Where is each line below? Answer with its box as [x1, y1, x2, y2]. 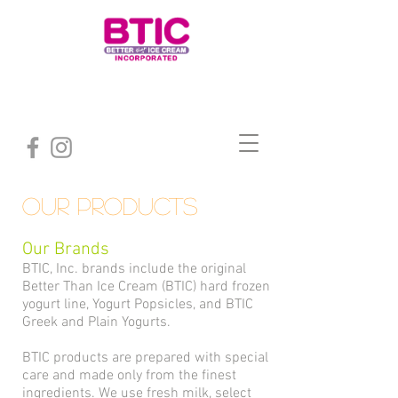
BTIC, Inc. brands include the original [22, 260, 246, 278]
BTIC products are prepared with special [22, 349, 268, 367]
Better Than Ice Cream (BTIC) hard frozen [22, 278, 270, 296]
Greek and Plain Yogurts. [22, 314, 174, 331]
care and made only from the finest [22, 367, 236, 385]
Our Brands [22, 239, 109, 260]
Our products [22, 194, 197, 217]
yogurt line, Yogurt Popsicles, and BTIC [22, 296, 253, 314]
